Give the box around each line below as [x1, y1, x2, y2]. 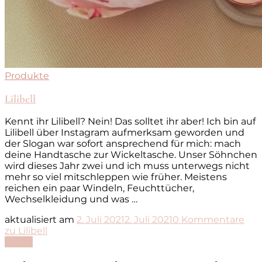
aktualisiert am [5, 214, 77, 226]
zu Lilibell [5, 225, 47, 237]
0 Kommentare [173, 214, 244, 226]
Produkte [5, 70, 49, 81]
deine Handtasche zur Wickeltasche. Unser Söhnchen [5, 149, 257, 161]
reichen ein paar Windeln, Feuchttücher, [5, 182, 194, 194]
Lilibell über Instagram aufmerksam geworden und [5, 127, 244, 139]
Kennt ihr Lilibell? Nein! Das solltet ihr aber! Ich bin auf [5, 116, 256, 127]
